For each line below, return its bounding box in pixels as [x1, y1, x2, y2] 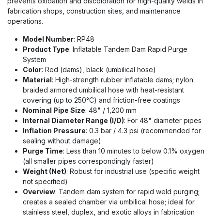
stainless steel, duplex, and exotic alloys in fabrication [23, 208, 195, 216]
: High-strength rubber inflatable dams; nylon [52, 76, 193, 84]
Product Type [23, 45, 69, 53]
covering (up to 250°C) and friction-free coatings [23, 96, 180, 104]
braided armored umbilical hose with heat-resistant [23, 86, 184, 94]
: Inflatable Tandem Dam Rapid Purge [69, 45, 187, 53]
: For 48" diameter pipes [124, 116, 201, 124]
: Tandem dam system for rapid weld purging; [55, 187, 200, 196]
